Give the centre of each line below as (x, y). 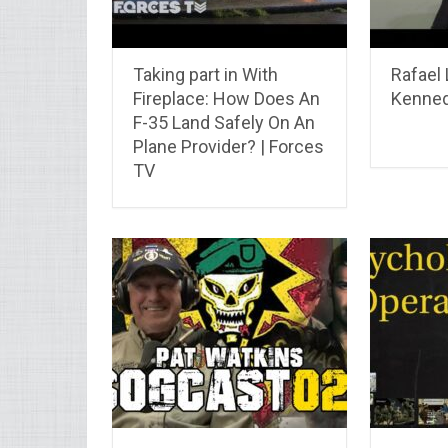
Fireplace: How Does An (226, 98)
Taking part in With (205, 74)
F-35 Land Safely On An (224, 122)
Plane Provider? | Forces (228, 146)
